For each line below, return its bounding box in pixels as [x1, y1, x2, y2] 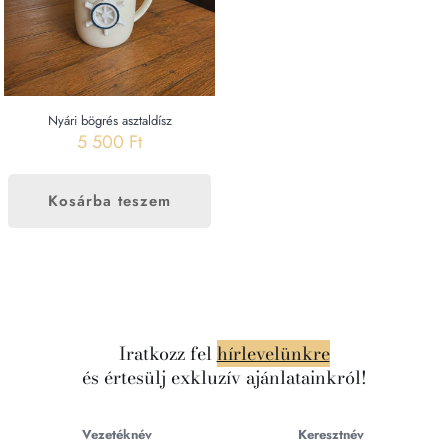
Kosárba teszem [48, 190, 172, 213]
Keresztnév [298, 424, 364, 444]
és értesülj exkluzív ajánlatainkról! [81, 363, 367, 391]
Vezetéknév [82, 424, 152, 444]
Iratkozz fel [118, 339, 217, 367]
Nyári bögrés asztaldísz [47, 111, 172, 131]
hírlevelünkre [216, 339, 330, 367]
